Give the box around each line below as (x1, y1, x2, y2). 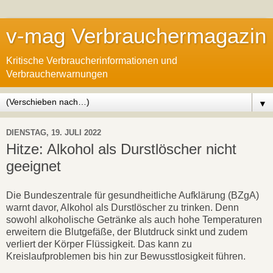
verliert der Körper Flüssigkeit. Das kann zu (6, 238, 192, 249)
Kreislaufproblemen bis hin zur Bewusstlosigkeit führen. (6, 250, 248, 261)
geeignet (6, 158, 61, 174)
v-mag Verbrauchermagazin (6, 24, 266, 48)
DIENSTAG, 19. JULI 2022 (6, 127, 101, 137)
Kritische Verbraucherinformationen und (6, 55, 177, 66)
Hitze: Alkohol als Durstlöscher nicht (6, 141, 236, 157)
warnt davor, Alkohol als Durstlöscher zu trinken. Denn (6, 202, 239, 213)
